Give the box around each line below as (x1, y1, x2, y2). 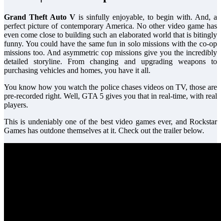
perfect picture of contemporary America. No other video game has (4, 21, 217, 30)
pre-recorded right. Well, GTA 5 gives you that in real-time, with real (4, 91, 217, 100)
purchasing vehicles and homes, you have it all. (4, 66, 150, 74)
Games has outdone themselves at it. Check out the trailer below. (4, 126, 204, 135)
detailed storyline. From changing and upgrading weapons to (4, 57, 217, 66)
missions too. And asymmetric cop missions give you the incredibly (4, 48, 217, 57)
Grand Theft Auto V (4, 12, 75, 21)
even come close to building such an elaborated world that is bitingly (4, 30, 217, 39)
